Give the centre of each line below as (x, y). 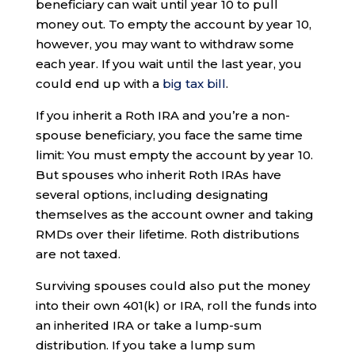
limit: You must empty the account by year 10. (174, 155)
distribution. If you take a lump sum (145, 345)
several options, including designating (152, 195)
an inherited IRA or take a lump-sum (148, 326)
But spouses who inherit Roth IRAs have (158, 175)
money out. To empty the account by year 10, (173, 25)
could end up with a (99, 84)
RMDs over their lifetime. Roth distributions (167, 235)
